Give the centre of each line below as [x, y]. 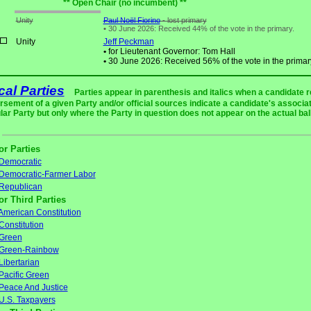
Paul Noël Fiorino [132, 20]
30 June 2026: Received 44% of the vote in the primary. [200, 29]
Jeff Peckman [128, 42]
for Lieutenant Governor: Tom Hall [170, 52]
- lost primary [183, 20]
